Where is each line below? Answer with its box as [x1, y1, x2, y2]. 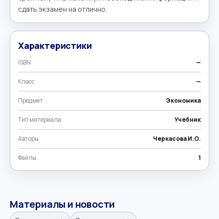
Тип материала [18, 115, 61, 124]
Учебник [175, 115, 201, 124]
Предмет [18, 96, 43, 105]
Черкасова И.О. [153, 134, 201, 143]
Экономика [166, 96, 201, 105]
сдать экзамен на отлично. [18, 4, 107, 14]
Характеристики [18, 39, 92, 51]
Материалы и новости [10, 197, 115, 211]
